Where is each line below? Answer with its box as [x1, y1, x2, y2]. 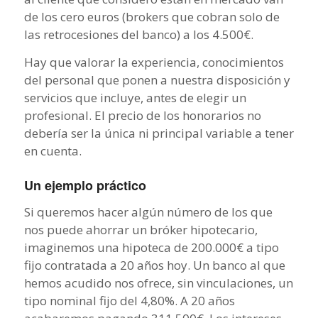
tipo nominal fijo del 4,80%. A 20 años [23, 292, 235, 309]
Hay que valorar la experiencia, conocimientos [23, 54, 284, 71]
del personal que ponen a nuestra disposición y [23, 72, 290, 89]
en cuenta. [23, 143, 82, 160]
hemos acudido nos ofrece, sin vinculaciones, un [23, 274, 293, 291]
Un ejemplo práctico [23, 176, 146, 195]
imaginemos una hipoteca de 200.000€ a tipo [23, 238, 279, 256]
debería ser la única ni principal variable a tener [23, 125, 294, 142]
